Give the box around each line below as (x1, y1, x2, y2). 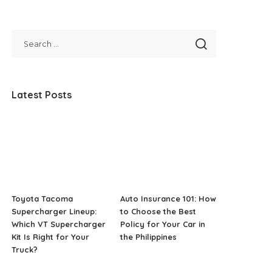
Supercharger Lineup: (12, 206, 97, 216)
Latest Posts (12, 88, 72, 101)
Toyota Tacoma (12, 193, 73, 203)
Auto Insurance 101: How (120, 193, 216, 203)
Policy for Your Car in (120, 219, 205, 229)
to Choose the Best (120, 206, 196, 216)
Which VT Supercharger (12, 219, 106, 229)
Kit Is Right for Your (12, 231, 90, 242)
